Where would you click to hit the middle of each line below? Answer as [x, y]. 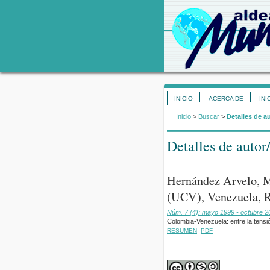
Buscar [209, 117]
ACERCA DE [226, 99]
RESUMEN [182, 230]
